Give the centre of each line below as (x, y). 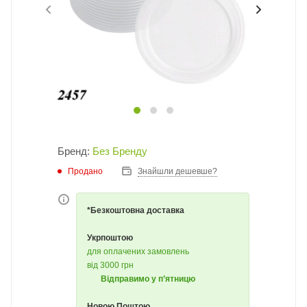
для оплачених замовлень (138, 251)
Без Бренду (120, 151)
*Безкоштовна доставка (136, 210)
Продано (85, 171)
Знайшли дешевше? (177, 171)
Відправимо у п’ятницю (148, 279)
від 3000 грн (110, 265)
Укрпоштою (110, 238)
